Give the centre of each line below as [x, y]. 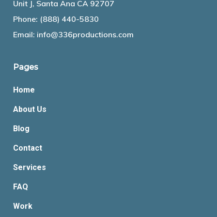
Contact [27, 148]
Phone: [26, 19]
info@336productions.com [85, 34]
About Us [30, 109]
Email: [25, 34]
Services [29, 167]
